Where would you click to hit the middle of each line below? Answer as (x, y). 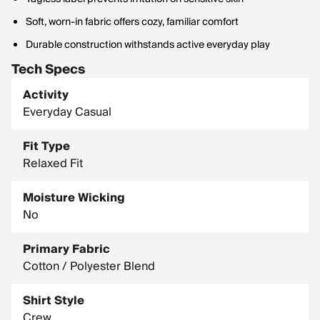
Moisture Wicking (74, 198)
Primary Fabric (66, 249)
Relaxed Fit (53, 164)
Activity (46, 95)
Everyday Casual (67, 112)
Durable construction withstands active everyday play (148, 45)
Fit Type (46, 146)
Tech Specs (48, 70)
